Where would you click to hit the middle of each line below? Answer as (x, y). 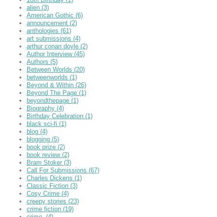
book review (44, 155)
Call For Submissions (58, 170)
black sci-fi (43, 124)
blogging (39, 139)
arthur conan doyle (54, 46)
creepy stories (47, 201)
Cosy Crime (44, 193)
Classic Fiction (48, 186)
